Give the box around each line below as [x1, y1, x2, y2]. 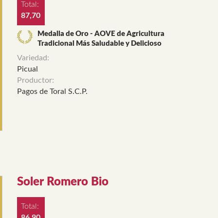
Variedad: [17, 54, 51, 62]
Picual [17, 65, 38, 73]
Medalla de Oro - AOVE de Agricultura [37, 30, 164, 38]
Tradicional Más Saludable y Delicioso [37, 40, 162, 48]
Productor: [17, 76, 56, 84]
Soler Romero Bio [17, 176, 109, 188]
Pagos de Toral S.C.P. [17, 87, 88, 95]
